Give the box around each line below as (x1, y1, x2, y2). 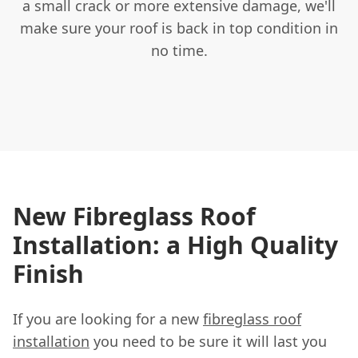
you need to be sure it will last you (89, 331, 327, 351)
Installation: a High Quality (13, 228, 338, 261)
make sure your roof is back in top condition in (20, 18, 338, 38)
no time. (150, 40, 208, 60)
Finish (13, 257, 84, 290)
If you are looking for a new (13, 308, 203, 328)
